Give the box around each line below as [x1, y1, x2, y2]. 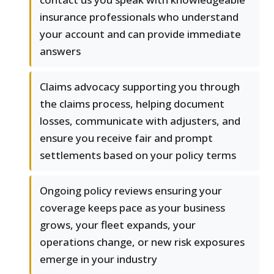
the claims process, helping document [40, 97, 224, 111]
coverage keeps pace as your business [40, 201, 225, 215]
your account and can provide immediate [40, 27, 241, 42]
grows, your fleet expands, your [40, 218, 196, 232]
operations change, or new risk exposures [40, 235, 245, 250]
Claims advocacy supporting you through [40, 80, 240, 94]
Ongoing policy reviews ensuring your [40, 183, 222, 198]
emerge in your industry [40, 252, 157, 267]
